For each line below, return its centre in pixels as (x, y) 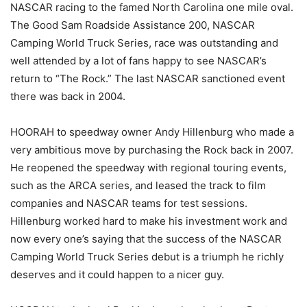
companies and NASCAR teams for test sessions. (129, 204)
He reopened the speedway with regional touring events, (148, 168)
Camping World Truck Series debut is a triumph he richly (147, 257)
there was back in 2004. (68, 97)
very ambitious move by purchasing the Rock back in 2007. (152, 150)
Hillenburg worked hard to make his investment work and (149, 221)
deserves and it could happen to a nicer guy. (117, 275)
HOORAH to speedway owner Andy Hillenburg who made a (152, 132)
